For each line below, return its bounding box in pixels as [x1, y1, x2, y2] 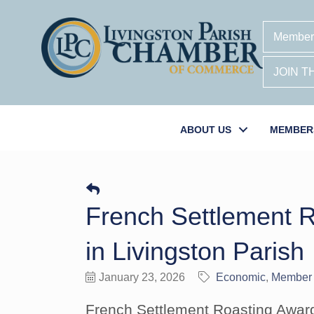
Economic [216, 271, 266, 283]
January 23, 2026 [99, 271, 185, 283]
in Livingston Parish [86, 237, 304, 266]
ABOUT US [180, 124, 231, 135]
